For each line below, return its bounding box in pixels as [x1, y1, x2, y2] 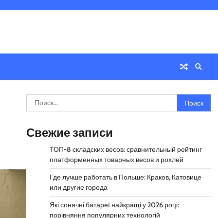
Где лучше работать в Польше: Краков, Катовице [49, 173, 201, 182]
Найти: [25, 95, 50, 104]
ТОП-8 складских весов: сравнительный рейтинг [49, 145, 202, 154]
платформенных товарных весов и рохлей [49, 155, 183, 164]
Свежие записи [26, 126, 113, 140]
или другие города [49, 183, 108, 192]
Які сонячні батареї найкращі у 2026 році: [49, 200, 179, 209]
